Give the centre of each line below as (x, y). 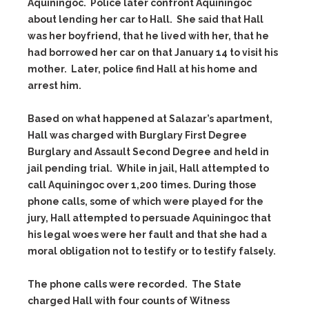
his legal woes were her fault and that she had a (147, 235)
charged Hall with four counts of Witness (129, 301)
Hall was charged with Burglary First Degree (137, 135)
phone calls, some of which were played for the (146, 201)
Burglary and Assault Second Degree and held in (148, 152)
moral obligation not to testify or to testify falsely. (152, 251)
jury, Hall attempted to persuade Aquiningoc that (149, 218)
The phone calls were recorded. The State (134, 284)
